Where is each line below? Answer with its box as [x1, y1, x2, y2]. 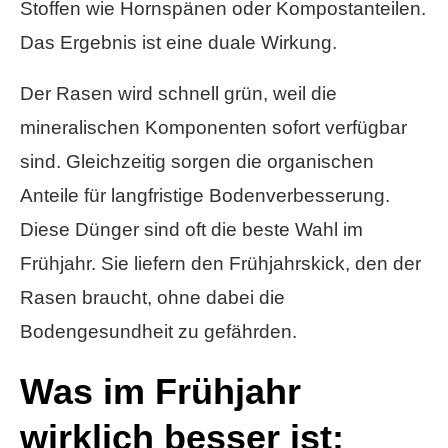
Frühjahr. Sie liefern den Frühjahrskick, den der [20, 253, 421, 275]
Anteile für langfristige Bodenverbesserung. [20, 185, 390, 207]
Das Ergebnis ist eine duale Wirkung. [20, 32, 337, 54]
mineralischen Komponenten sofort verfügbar [20, 117, 407, 139]
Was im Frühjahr [20, 371, 301, 413]
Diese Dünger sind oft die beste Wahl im [20, 219, 363, 241]
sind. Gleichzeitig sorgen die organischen [20, 151, 374, 173]
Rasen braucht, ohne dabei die [20, 287, 285, 309]
